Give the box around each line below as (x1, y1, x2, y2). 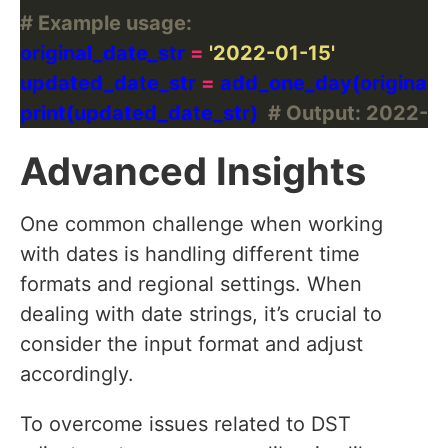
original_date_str (20, 41, 190, 66)
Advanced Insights (20, 148, 366, 195)
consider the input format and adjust (20, 332, 363, 357)
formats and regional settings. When (20, 272, 362, 297)
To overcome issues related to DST (20, 412, 351, 437)
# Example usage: (20, 11, 192, 36)
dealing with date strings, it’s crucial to (20, 302, 382, 327)
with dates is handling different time (20, 242, 360, 267)
